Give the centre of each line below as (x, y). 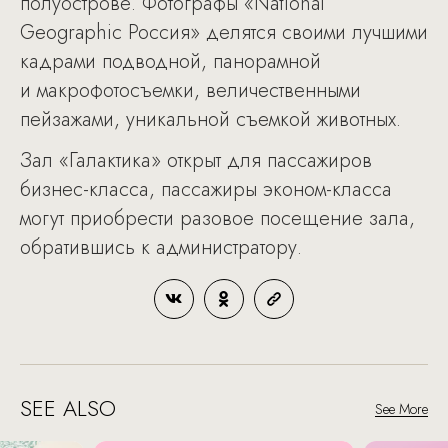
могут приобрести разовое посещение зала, (217, 218)
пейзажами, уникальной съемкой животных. (210, 119)
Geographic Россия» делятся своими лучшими (224, 32)
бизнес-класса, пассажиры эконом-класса (206, 189)
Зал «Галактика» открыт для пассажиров (196, 160)
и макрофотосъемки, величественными (190, 90)
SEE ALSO (68, 408)
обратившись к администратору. (161, 247)
